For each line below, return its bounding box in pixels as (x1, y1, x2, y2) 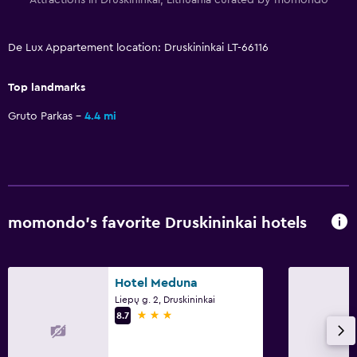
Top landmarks (8, 81, 85, 93)
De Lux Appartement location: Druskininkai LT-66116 (8, 41, 269, 53)
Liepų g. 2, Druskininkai (115, 294, 215, 304)
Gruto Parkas (8, 110, 73, 122)
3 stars (136, 308, 174, 321)
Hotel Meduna (115, 276, 198, 289)
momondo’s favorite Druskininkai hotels (8, 215, 307, 232)
